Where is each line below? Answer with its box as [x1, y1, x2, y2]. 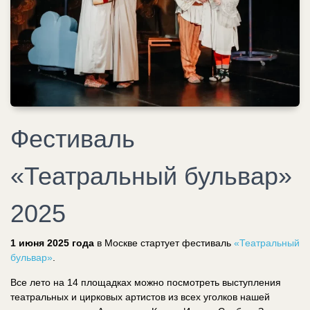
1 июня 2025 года [10, 237, 94, 248]
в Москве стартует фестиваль [94, 237, 234, 248]
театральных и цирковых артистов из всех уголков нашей [10, 291, 270, 302]
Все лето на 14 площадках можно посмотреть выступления [10, 276, 281, 288]
